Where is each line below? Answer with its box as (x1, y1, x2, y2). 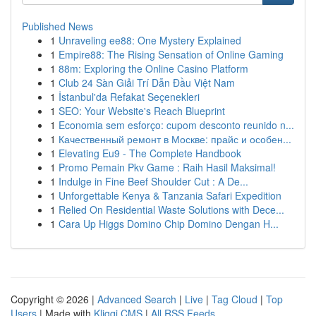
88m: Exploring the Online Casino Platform (59, 61, 248, 75)
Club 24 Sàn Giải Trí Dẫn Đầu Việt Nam (59, 75, 235, 90)
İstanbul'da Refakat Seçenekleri (59, 90, 200, 104)
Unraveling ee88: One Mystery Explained (59, 33, 241, 47)
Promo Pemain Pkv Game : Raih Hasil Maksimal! (59, 160, 276, 174)
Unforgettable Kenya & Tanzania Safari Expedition (59, 188, 281, 202)
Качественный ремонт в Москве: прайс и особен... (59, 132, 291, 146)
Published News (22, 19, 93, 33)
